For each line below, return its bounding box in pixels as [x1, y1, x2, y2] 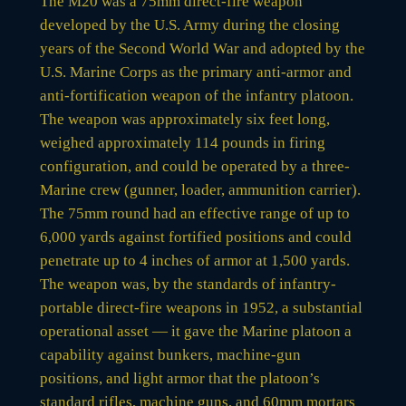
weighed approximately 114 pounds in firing [39, 133, 325, 151]
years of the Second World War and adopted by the [39, 39, 365, 57]
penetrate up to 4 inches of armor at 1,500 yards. [39, 251, 350, 269]
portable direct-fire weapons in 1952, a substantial [39, 298, 362, 316]
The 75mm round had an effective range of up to [39, 204, 350, 222]
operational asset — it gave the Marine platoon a [39, 322, 352, 340]
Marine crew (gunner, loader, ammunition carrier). [39, 180, 361, 198]
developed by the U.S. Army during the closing [39, 15, 340, 34]
